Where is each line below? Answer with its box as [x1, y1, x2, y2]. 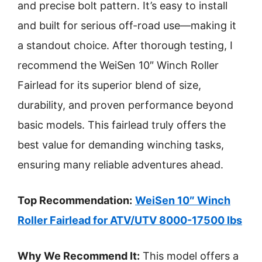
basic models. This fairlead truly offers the [18, 119, 226, 131]
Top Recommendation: [18, 194, 132, 206]
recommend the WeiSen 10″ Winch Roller [18, 59, 219, 71]
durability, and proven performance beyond [18, 99, 233, 111]
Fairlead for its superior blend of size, [18, 79, 201, 91]
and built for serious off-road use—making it [18, 19, 236, 32]
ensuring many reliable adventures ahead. [18, 158, 223, 171]
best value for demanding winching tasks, [18, 139, 224, 151]
